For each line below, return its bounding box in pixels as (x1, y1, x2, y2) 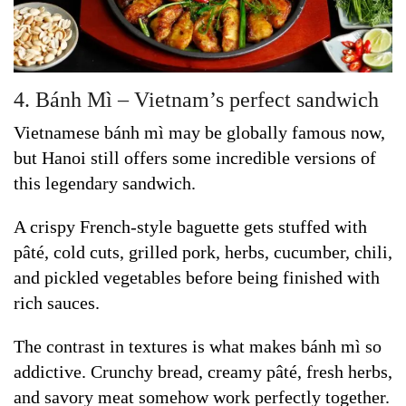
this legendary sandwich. (14, 172, 196, 193)
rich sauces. (14, 292, 100, 313)
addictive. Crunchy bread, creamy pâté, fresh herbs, (14, 361, 392, 382)
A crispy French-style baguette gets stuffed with (14, 216, 367, 237)
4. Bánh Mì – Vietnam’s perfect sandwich (14, 87, 379, 111)
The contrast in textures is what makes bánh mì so (14, 335, 382, 356)
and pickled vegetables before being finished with (14, 266, 380, 287)
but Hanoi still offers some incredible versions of (14, 147, 376, 168)
